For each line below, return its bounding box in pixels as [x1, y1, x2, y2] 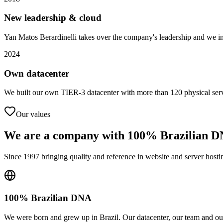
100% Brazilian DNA [4, 192, 92, 203]
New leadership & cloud [4, 12, 102, 23]
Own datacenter [4, 68, 69, 79]
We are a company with [4, 129, 124, 142]
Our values [16, 110, 50, 119]
